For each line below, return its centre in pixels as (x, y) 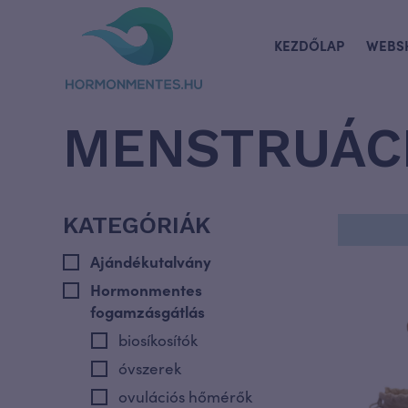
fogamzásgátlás (148, 311)
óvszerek (150, 368)
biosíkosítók (158, 340)
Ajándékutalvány (151, 261)
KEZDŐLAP (309, 45)
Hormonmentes (146, 290)
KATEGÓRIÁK (137, 225)
